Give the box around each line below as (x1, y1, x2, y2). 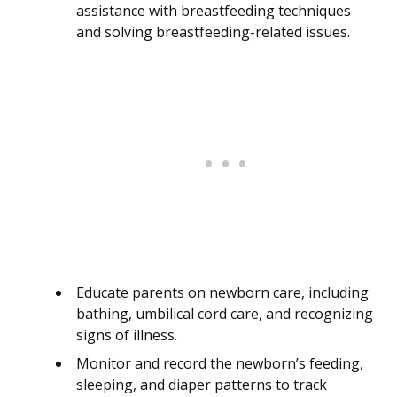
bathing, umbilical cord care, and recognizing (76, 304, 373, 324)
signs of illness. (76, 325, 177, 346)
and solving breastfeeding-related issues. (76, 22, 350, 43)
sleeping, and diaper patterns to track (76, 375, 327, 395)
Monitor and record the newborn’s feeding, (76, 354, 363, 374)
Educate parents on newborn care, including (76, 283, 369, 303)
